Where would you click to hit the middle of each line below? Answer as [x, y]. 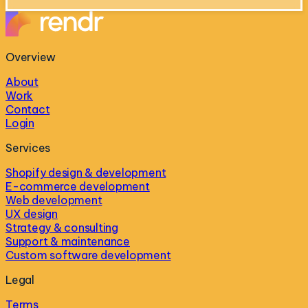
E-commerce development [78, 187]
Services [28, 148]
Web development [54, 200]
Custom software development [88, 255]
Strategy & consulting [62, 228]
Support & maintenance [68, 242]
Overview [31, 57]
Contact [28, 110]
